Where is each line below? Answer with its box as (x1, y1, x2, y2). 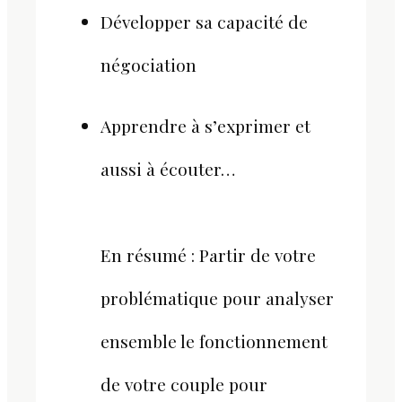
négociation (100, 53, 197, 77)
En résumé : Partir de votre (100, 242, 316, 267)
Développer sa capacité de (100, 10, 308, 34)
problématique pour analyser (100, 285, 334, 310)
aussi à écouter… (100, 156, 240, 180)
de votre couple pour (100, 371, 267, 396)
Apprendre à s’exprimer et (100, 113, 310, 137)
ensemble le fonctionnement (100, 328, 328, 353)
